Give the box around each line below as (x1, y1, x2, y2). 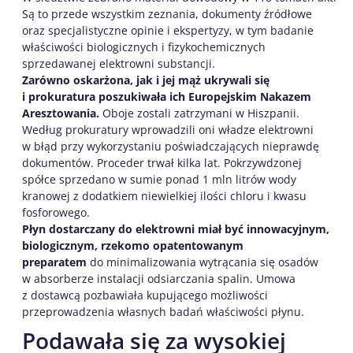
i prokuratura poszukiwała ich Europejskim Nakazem (22, 89, 311, 105)
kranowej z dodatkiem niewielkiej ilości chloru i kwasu (22, 188, 307, 204)
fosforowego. (22, 205, 90, 221)
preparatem (22, 255, 90, 270)
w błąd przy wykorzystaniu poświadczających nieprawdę (22, 139, 319, 154)
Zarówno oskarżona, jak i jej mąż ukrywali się (22, 72, 269, 88)
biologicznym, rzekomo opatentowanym (22, 238, 243, 254)
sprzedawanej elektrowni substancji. (22, 56, 215, 72)
